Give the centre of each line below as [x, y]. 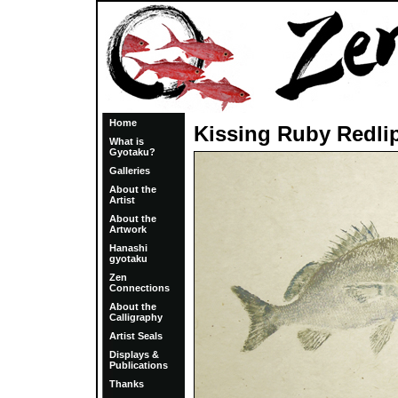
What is [127, 141]
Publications [139, 365]
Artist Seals [136, 336]
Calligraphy [136, 317]
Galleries [130, 171]
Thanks [127, 384]
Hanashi [128, 248]
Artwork [128, 229]
